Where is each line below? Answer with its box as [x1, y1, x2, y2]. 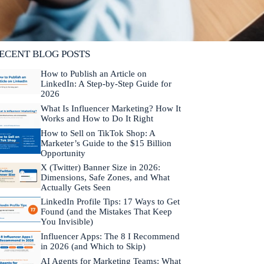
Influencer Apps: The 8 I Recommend [40, 232, 180, 242]
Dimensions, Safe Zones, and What [40, 173, 170, 183]
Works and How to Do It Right [40, 114, 153, 124]
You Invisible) [40, 217, 93, 227]
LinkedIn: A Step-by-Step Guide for [40, 79, 171, 89]
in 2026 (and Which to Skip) [40, 242, 146, 252]
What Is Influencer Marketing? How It [40, 104, 181, 114]
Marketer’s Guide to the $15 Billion [40, 138, 171, 148]
